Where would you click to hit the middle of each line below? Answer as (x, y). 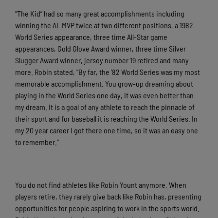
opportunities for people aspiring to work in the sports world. (108, 208)
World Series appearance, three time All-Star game (91, 37)
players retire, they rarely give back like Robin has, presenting (109, 197)
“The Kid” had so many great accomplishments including (100, 14)
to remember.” (37, 142)
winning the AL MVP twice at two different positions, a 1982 (104, 25)
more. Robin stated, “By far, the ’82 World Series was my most (108, 72)
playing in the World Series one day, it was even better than (105, 95)
